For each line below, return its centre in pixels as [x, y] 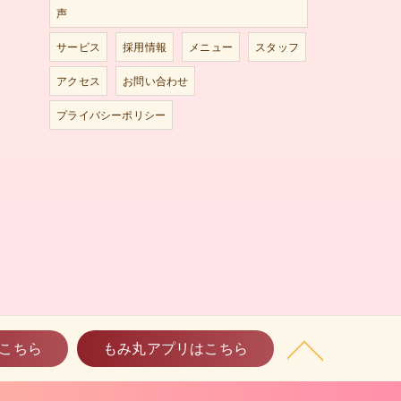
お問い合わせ [156, 81]
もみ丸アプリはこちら [175, 348]
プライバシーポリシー [111, 115]
